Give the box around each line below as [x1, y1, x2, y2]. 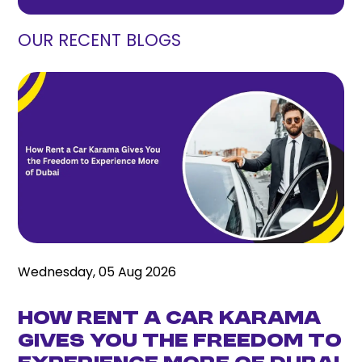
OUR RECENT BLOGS [18, 28, 182, 52]
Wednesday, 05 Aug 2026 [18, 262, 177, 281]
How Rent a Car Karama [18, 308, 322, 330]
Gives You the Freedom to [18, 330, 343, 352]
